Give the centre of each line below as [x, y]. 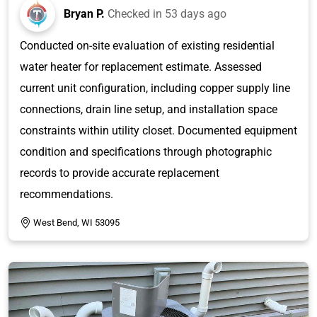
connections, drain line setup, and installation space [149, 109]
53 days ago [196, 13]
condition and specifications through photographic [146, 151]
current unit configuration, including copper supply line [155, 88]
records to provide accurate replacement [120, 173]
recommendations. [67, 194]
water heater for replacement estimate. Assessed [141, 67]
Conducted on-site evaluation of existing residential [147, 45]
